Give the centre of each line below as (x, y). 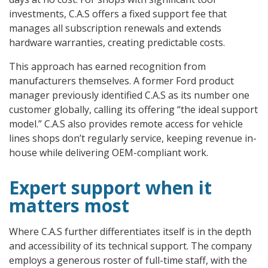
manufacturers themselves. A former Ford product (121, 81)
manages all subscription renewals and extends (115, 28)
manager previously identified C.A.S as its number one (129, 95)
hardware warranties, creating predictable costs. (117, 42)
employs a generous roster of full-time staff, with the (128, 260)
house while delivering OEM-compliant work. (109, 153)
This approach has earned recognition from (107, 66)
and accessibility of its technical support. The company (130, 246)
